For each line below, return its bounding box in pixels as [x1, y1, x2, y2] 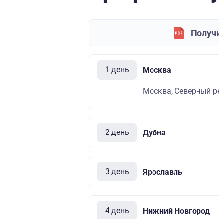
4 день [105, 206, 129, 215]
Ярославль [143, 167, 182, 176]
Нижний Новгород [143, 206, 210, 216]
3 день [105, 167, 129, 176]
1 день [105, 65, 129, 74]
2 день [105, 128, 129, 137]
